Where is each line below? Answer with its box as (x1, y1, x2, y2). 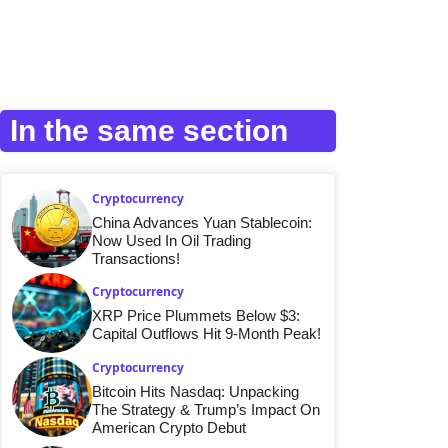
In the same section (10, 113, 288, 147)
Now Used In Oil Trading (92, 231, 251, 249)
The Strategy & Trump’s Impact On (92, 400, 320, 418)
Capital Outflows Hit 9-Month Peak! (92, 325, 321, 343)
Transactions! (92, 249, 180, 267)
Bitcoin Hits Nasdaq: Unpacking (92, 382, 299, 400)
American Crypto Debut (92, 418, 246, 436)
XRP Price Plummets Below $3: (92, 307, 300, 325)
